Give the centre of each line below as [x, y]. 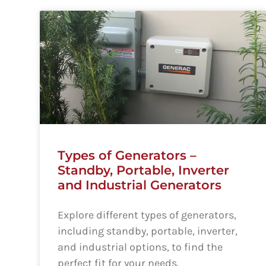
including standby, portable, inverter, [148, 231]
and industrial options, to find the [140, 247]
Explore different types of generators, [147, 215]
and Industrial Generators [140, 185]
